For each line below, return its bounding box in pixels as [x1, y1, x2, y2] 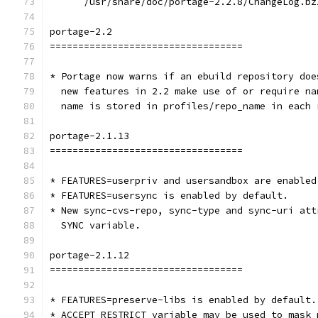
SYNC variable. [50, 219, 141, 231]
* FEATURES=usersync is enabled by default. [50, 190, 288, 202]
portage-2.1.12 [50, 249, 129, 261]
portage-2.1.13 [50, 130, 129, 142]
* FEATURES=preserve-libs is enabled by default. [50, 294, 317, 306]
